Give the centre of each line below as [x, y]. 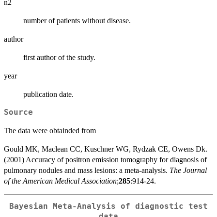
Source [18, 113]
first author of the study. [59, 58]
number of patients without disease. [77, 21]
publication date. [48, 94]
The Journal [188, 170]
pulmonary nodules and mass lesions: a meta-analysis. [87, 170]
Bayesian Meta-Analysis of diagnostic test [108, 206]
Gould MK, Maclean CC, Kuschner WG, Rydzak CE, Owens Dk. [106, 149]
